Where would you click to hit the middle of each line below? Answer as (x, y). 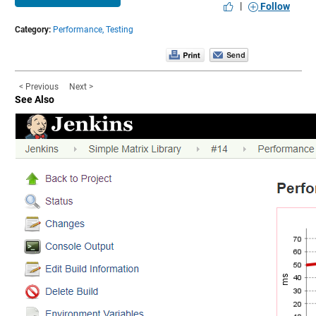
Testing (119, 29)
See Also (34, 99)
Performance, (78, 29)
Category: (32, 29)
